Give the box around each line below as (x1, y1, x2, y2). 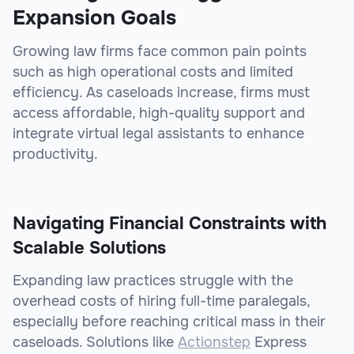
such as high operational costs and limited (13, 63, 293, 81)
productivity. (13, 145, 98, 164)
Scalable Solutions (13, 237, 166, 260)
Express (250, 333, 307, 352)
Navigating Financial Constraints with (13, 213, 326, 235)
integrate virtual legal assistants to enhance (13, 125, 304, 143)
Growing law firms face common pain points (13, 43, 307, 61)
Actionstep (178, 333, 250, 352)
